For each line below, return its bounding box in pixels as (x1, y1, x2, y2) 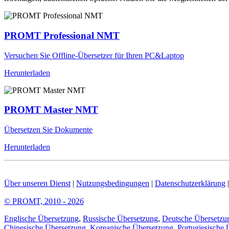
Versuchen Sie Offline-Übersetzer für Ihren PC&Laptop (4, 51, 184, 60)
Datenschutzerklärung (155, 179, 225, 188)
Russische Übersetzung (83, 214, 158, 223)
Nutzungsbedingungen (76, 179, 149, 188)
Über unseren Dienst (4, 179, 71, 188)
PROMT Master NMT (4, 104, 98, 116)
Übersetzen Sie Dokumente (4, 125, 93, 134)
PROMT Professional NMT (4, 30, 120, 41)
